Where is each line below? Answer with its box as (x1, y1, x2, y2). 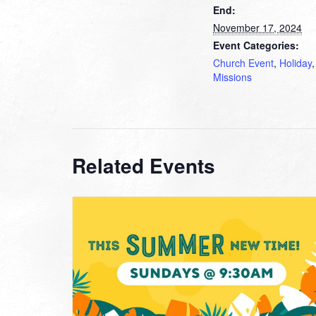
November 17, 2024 (213, 20, 302, 35)
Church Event (213, 55, 274, 70)
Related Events (72, 150, 215, 180)
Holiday (279, 55, 312, 70)
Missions (213, 69, 252, 84)
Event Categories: (213, 37, 299, 52)
